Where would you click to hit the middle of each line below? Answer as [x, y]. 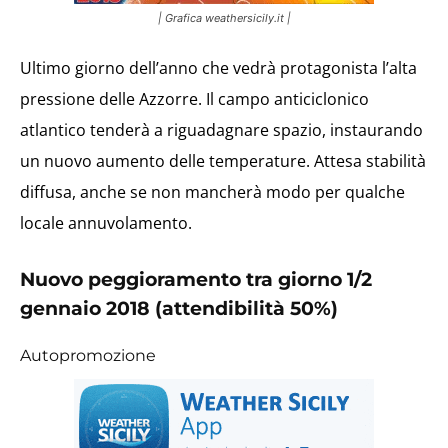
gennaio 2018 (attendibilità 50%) [179, 308]
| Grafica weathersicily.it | [224, 18]
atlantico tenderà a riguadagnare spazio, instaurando [221, 130]
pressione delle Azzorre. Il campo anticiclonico [194, 99]
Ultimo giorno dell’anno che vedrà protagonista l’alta [218, 68]
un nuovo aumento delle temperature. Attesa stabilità [223, 161]
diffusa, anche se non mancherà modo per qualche [212, 192]
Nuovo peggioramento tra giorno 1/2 [196, 279]
